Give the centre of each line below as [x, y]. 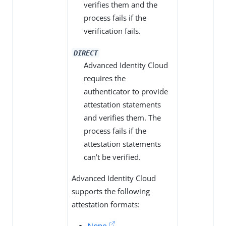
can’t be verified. [112, 157]
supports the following [111, 191]
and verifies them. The [122, 118]
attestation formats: [106, 205]
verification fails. [112, 31]
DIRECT [86, 53]
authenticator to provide [126, 92]
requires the [105, 78]
